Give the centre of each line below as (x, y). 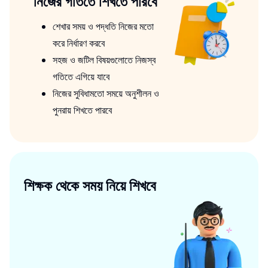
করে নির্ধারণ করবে (79, 43)
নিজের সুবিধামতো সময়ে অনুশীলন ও (106, 93)
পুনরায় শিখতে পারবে (82, 110)
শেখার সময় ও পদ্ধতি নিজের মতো (103, 26)
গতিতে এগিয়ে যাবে (81, 77)
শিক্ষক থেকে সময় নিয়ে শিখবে (90, 185)
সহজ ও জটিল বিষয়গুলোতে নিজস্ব (104, 60)
